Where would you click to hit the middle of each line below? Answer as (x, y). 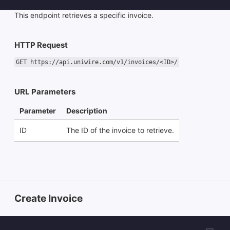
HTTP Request (41, 45)
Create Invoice (49, 199)
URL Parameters (45, 91)
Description (87, 110)
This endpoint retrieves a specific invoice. (84, 15)
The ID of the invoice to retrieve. (120, 130)
